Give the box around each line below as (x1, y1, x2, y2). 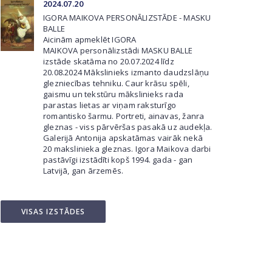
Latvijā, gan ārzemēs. (43, 165, 124, 176)
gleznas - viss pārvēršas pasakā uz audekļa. (43, 121, 212, 132)
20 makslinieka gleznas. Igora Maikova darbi (43, 143, 211, 154)
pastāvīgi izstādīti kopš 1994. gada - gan (43, 154, 193, 165)
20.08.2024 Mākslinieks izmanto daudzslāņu (43, 67, 209, 78)
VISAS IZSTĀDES (21, 206, 85, 217)
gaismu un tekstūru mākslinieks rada (43, 89, 183, 100)
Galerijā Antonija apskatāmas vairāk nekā (43, 132, 203, 143)
